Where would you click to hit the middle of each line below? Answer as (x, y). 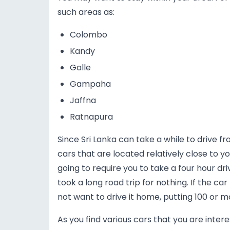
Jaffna (83, 100)
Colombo (89, 35)
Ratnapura (91, 117)
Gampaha (90, 84)
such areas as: (86, 12)
